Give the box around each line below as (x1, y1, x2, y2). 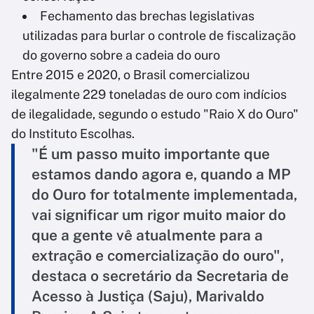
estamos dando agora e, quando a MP (32, 165, 291, 184)
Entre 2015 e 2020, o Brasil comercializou (11, 67, 250, 83)
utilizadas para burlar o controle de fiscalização (22, 28, 296, 43)
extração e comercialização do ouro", (32, 247, 284, 265)
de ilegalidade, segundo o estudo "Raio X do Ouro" (11, 107, 299, 122)
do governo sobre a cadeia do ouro (22, 48, 220, 63)
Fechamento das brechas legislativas (40, 8, 254, 24)
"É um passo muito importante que (32, 145, 270, 163)
